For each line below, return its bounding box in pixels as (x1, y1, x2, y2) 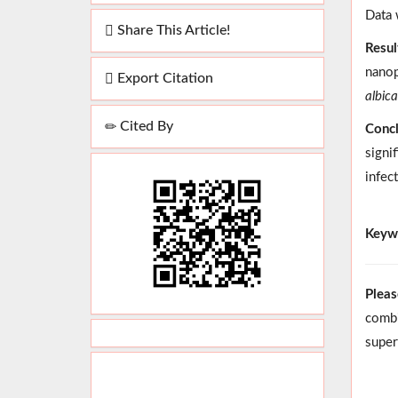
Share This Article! (114, 23, 230, 38)
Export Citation (114, 71, 213, 86)
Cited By (116, 119, 173, 134)
